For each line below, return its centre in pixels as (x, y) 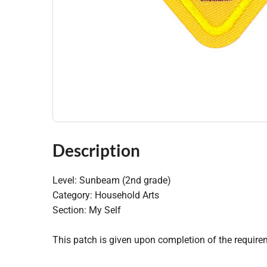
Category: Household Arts (106, 195)
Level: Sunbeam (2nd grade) (112, 180)
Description (96, 150)
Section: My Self (87, 210)
